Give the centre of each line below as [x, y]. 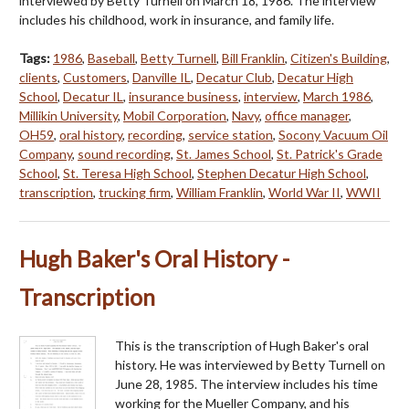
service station [231, 134]
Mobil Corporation [175, 115]
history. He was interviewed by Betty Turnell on [250, 364]
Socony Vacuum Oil [333, 134]
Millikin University [68, 115]
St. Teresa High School [127, 173]
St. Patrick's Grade [330, 153]
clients [38, 77]
